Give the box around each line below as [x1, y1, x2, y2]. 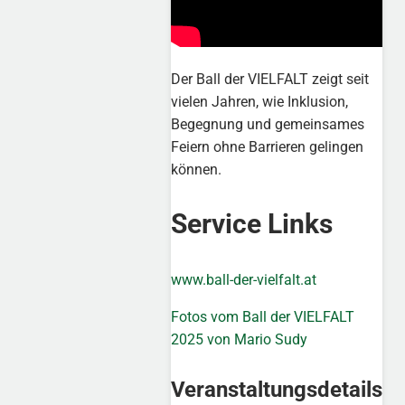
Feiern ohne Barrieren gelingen [171, 137, 364, 155]
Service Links [171, 208, 334, 240]
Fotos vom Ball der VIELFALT [171, 308, 355, 326]
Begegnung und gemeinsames [171, 115, 365, 133]
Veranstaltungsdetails [171, 377, 383, 403]
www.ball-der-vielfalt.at [171, 271, 317, 289]
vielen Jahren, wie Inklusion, [171, 92, 349, 110]
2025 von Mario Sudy [171, 331, 308, 349]
